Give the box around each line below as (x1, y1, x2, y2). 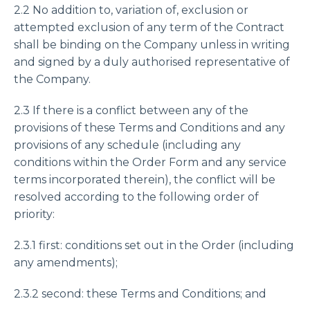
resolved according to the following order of (14, 190, 259, 203)
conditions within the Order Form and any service (14, 156, 286, 169)
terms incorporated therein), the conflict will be (14, 173, 275, 186)
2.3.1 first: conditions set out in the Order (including (14, 239, 294, 252)
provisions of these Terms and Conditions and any (14, 121, 285, 134)
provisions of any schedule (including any (14, 138, 241, 152)
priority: (14, 208, 55, 221)
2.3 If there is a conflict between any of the (14, 104, 248, 117)
